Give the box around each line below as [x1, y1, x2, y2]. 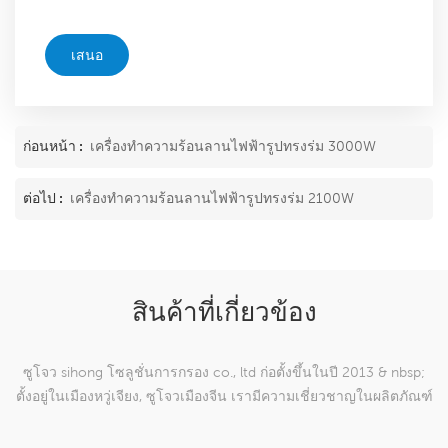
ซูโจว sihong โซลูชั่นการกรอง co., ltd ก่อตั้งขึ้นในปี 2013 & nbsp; [23, 364, 425, 381]
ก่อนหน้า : [23, 138, 86, 155]
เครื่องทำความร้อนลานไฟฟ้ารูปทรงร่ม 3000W [90, 138, 376, 155]
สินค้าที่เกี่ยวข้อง [131, 301, 317, 329]
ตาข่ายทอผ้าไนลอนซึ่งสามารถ [130, 412, 318, 429]
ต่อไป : [23, 190, 66, 207]
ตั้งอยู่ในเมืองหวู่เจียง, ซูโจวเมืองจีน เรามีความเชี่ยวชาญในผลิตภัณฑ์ [15, 388, 433, 405]
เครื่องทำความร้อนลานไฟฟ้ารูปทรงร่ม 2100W [70, 190, 354, 207]
